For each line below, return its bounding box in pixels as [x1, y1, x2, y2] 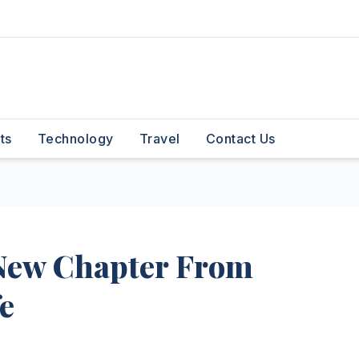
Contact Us [205, 131, 276, 147]
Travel [139, 131, 180, 147]
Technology [37, 131, 114, 147]
